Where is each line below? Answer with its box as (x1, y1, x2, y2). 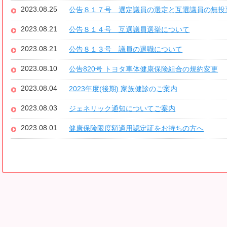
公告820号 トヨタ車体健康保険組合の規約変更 (69, 65, 218, 73)
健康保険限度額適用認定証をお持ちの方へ (69, 125, 204, 132)
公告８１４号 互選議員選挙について (69, 26, 190, 33)
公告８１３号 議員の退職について (69, 46, 183, 53)
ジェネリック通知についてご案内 (69, 105, 176, 112)
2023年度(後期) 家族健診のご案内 (69, 85, 178, 93)
